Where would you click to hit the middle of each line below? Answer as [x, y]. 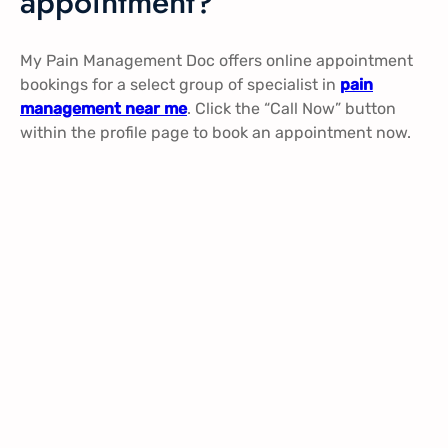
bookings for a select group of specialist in [180, 85]
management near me [103, 109]
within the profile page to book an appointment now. [215, 133]
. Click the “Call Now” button [291, 109]
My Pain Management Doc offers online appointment [216, 61]
